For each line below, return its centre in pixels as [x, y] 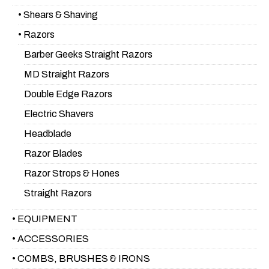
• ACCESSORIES [50, 239]
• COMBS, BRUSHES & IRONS [81, 259]
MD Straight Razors [67, 74]
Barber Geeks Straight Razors [88, 55]
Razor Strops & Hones [72, 174]
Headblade [48, 134]
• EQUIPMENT [45, 219]
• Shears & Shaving [58, 15]
